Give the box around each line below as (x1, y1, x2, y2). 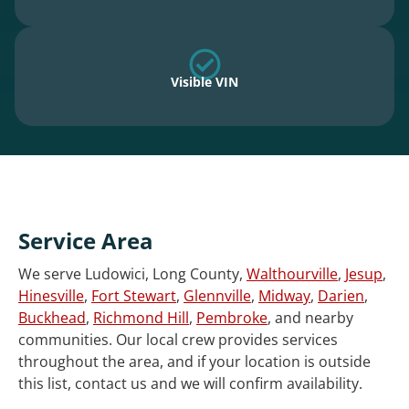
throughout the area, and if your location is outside (18, 351, 371, 372)
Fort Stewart (91, 286, 176, 307)
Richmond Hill (93, 308, 189, 329)
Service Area (18, 225, 153, 257)
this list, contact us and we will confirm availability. (18, 373, 362, 394)
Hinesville (18, 286, 84, 307)
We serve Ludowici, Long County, (18, 264, 246, 285)
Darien (318, 286, 364, 307)
